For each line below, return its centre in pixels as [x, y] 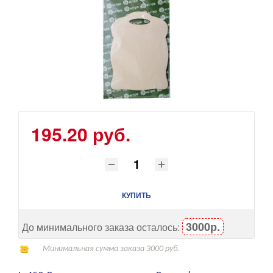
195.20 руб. [81, 133]
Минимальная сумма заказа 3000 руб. [111, 249]
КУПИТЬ [136, 195]
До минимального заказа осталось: [102, 227]
